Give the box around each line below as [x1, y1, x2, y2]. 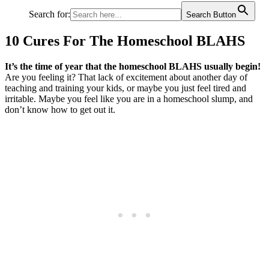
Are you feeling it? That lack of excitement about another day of [5, 71, 247, 82]
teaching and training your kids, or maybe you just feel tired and [5, 82, 246, 93]
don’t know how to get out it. [5, 104, 115, 115]
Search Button [186, 10, 236, 19]
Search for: [29, 9, 70, 19]
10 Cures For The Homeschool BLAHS [5, 32, 245, 49]
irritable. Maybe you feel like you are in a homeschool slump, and [5, 93, 253, 104]
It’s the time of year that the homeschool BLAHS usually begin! [5, 61, 261, 71]
